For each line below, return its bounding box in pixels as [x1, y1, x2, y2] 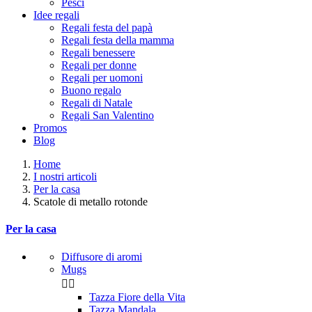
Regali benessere [61, 47, 135, 58]
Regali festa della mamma [61, 34, 174, 46]
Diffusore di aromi [61, 250, 142, 263]
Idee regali [33, 9, 79, 21]
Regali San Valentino [61, 109, 154, 121]
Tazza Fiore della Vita [89, 290, 185, 303]
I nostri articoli [33, 171, 97, 182]
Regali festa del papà [61, 22, 153, 33]
